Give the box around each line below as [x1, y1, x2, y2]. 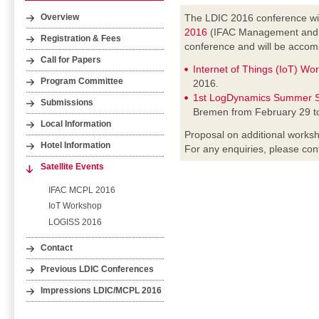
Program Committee [41, 77, 124, 86]
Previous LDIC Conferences [41, 264, 155, 273]
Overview [41, 12, 80, 21]
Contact [41, 243, 73, 252]
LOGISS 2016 [48, 216, 102, 227]
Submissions [41, 98, 94, 108]
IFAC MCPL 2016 [48, 184, 115, 195]
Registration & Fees [41, 33, 122, 43]
